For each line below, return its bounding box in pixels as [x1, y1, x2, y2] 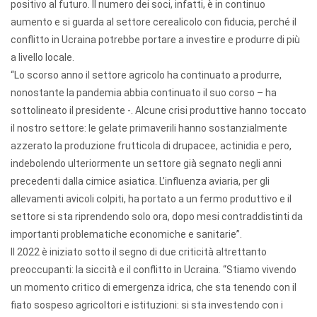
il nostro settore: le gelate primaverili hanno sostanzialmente [11, 122, 287, 134]
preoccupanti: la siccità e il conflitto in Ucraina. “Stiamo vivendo [11, 264, 296, 275]
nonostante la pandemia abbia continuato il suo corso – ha [11, 87, 277, 98]
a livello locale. [11, 52, 74, 63]
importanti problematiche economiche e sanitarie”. [11, 229, 242, 240]
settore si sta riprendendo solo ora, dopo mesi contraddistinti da [11, 211, 303, 222]
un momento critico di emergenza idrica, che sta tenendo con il [11, 282, 296, 293]
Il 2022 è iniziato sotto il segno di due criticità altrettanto [11, 246, 267, 258]
